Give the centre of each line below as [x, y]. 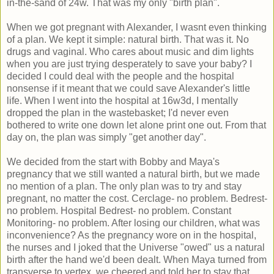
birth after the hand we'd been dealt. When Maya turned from [137, 259]
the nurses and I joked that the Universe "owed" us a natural [136, 247]
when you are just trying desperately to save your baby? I [129, 64]
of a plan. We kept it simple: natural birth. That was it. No [128, 39]
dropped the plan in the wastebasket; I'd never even [118, 113]
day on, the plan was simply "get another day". [106, 137]
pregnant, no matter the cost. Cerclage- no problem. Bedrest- [137, 198]
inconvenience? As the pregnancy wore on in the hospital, [131, 235]
